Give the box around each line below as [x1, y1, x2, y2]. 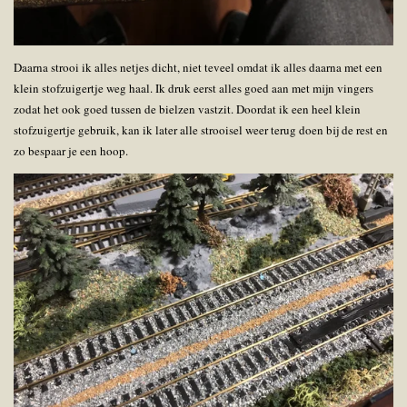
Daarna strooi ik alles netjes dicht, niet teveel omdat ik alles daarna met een [14, 58, 382, 75]
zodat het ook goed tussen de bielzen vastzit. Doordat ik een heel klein [14, 100, 361, 117]
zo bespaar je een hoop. [14, 142, 132, 159]
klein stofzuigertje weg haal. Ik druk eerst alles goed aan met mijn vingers [14, 79, 373, 96]
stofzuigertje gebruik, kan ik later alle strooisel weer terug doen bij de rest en [14, 121, 388, 138]
